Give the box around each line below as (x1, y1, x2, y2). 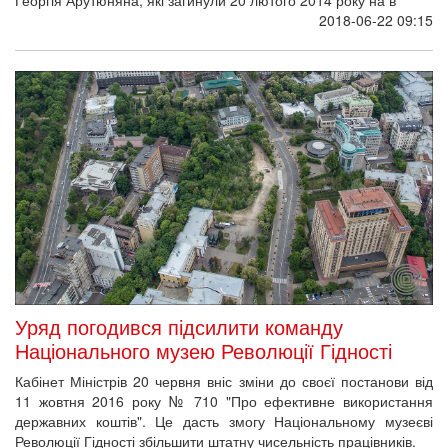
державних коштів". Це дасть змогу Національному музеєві (15, 411, 433, 432)
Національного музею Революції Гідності (15, 336, 392, 366)
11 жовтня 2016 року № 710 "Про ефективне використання (15, 391, 433, 412)
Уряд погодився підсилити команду (15, 312, 343, 342)
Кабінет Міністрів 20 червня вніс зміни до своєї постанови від (15, 371, 433, 392)
